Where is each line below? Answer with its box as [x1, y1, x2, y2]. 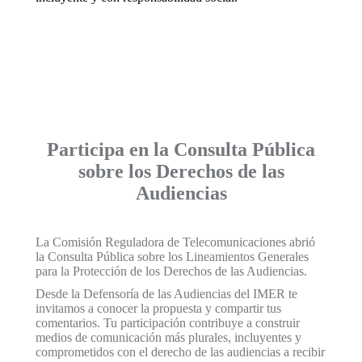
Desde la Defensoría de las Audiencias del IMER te [36, 287, 297, 301]
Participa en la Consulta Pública [47, 139, 315, 161]
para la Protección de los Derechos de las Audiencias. [36, 264, 307, 279]
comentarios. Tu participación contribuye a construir [36, 316, 300, 330]
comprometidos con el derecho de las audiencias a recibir [36, 345, 325, 360]
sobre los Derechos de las [78, 161, 284, 183]
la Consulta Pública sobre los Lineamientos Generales [36, 250, 309, 264]
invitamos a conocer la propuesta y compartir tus [36, 301, 281, 316]
